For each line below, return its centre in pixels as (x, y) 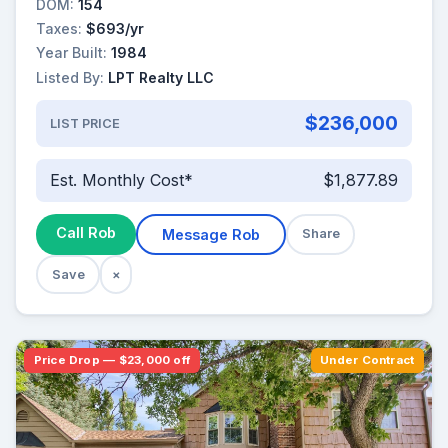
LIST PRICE (84, 123)
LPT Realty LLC (161, 77)
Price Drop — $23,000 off (112, 359)
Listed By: (70, 77)
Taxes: (59, 29)
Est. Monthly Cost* (121, 180)
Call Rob (86, 232)
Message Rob (211, 234)
